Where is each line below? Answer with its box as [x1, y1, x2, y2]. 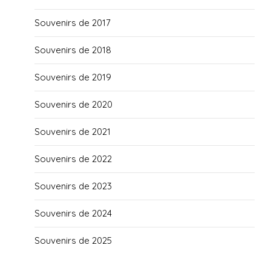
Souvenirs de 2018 [34, 44, 112, 56]
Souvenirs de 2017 [34, 17, 111, 29]
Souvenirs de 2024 [34, 207, 113, 220]
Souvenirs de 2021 [34, 126, 111, 138]
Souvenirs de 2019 [34, 71, 112, 83]
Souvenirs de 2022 [34, 153, 113, 165]
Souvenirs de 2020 [34, 99, 113, 111]
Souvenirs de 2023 [34, 180, 113, 192]
